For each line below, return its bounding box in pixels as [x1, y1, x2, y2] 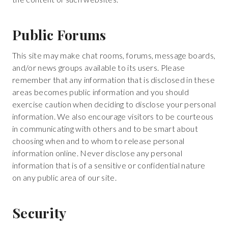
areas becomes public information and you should [12, 87, 189, 97]
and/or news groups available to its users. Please [12, 63, 185, 73]
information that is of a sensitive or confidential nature [12, 160, 206, 170]
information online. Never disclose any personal [12, 148, 183, 158]
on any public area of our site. [12, 173, 117, 183]
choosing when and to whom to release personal [12, 136, 185, 146]
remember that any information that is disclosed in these [12, 75, 215, 85]
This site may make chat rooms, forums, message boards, [12, 50, 216, 61]
